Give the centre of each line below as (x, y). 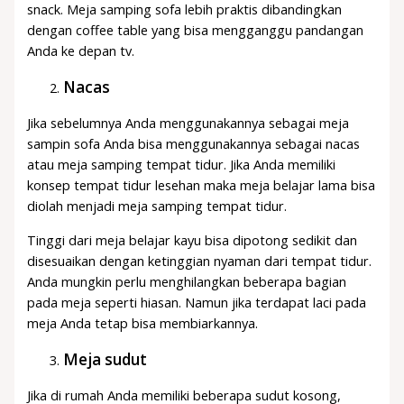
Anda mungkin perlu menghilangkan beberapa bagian (187, 281)
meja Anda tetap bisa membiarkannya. (143, 322)
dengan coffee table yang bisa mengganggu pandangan (196, 30)
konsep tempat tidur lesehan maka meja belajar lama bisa (202, 185)
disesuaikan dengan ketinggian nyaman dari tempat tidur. (200, 260)
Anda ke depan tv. (81, 51)
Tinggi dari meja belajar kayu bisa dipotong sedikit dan (193, 239)
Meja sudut (106, 360)
